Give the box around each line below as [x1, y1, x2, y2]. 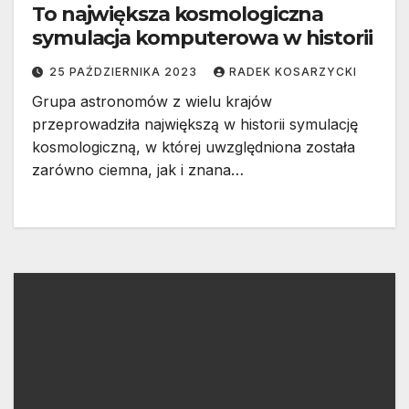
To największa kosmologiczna [32, 2, 324, 27]
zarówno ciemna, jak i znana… [32, 161, 244, 180]
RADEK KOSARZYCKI [229, 65, 357, 79]
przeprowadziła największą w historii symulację [32, 115, 358, 134]
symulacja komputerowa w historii [32, 26, 372, 51]
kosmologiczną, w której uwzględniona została [32, 138, 355, 157]
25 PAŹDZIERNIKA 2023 [49, 65, 201, 79]
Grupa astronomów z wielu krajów [32, 92, 272, 111]
